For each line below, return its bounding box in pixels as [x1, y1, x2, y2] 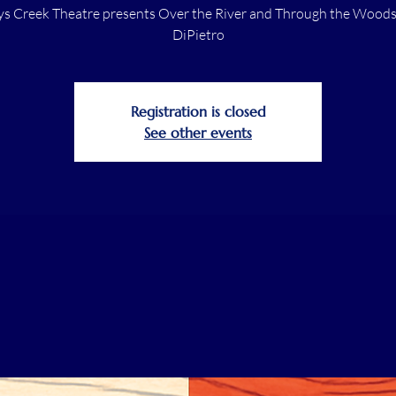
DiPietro [171, 25, 225, 43]
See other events [144, 123, 252, 141]
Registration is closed [130, 102, 266, 120]
